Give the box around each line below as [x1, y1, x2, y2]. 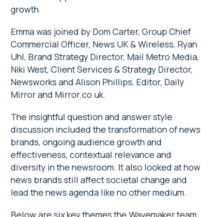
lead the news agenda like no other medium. [11, 186, 187, 198]
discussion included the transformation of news [11, 123, 201, 135]
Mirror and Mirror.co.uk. [11, 88, 106, 100]
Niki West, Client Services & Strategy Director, [11, 63, 193, 75]
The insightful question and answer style [11, 110, 173, 123]
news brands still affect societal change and [11, 173, 187, 186]
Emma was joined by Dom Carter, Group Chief [11, 25, 191, 37]
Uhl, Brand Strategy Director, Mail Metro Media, [11, 50, 200, 62]
